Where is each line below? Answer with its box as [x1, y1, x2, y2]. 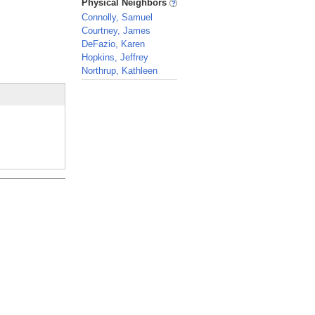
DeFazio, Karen [82, 39, 145, 49]
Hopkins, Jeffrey [82, 52, 148, 63]
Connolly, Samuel [82, 12, 153, 22]
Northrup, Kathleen [82, 65, 157, 76]
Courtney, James [82, 25, 150, 36]
